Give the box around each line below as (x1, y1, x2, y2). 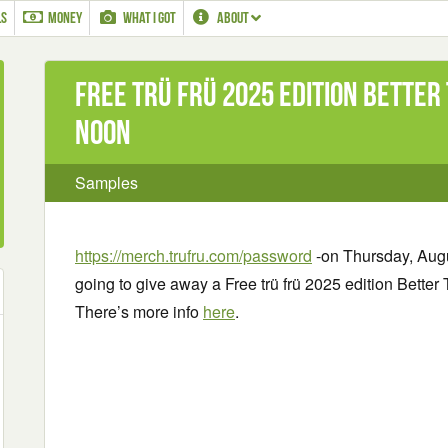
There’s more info (75, 300, 203, 323)
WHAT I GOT (122, 9, 176, 26)
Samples (75, 171, 138, 194)
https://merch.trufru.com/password (75, 244, 312, 267)
